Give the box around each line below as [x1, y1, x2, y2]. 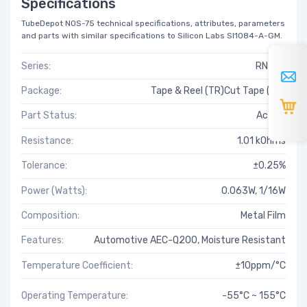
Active [256, 110, 286, 122]
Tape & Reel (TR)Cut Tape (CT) [151, 84, 286, 97]
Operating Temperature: [21, 290, 128, 302]
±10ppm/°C [235, 259, 286, 271]
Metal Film [241, 209, 286, 221]
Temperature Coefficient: [21, 259, 133, 271]
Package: [21, 84, 62, 97]
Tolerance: [21, 160, 67, 172]
